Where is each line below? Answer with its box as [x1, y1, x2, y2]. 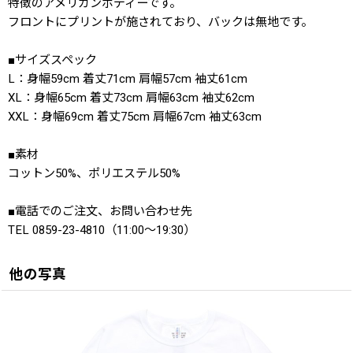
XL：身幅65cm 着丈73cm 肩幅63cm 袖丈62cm [8, 91, 255, 105]
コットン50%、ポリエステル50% [8, 166, 180, 180]
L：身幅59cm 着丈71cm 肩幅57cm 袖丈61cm [8, 72, 247, 86]
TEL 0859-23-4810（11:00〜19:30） [8, 223, 195, 237]
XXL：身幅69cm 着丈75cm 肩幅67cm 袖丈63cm [8, 110, 262, 124]
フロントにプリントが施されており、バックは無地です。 [8, 15, 313, 29]
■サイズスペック [8, 53, 97, 67]
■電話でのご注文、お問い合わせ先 [8, 204, 192, 218]
